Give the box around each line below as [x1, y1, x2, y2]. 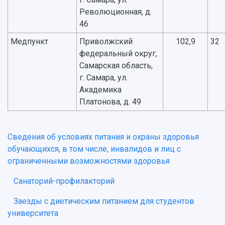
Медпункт [11, 37, 48, 47]
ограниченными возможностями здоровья [8, 156, 170, 166]
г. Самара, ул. [79, 73, 128, 83]
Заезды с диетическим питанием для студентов [14, 196, 194, 206]
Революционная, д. [79, 7, 152, 17]
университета [8, 208, 58, 218]
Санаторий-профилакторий [14, 176, 115, 186]
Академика [79, 85, 122, 95]
